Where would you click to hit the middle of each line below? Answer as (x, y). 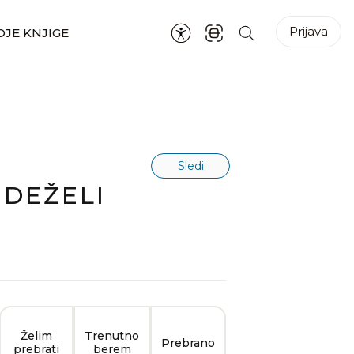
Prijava (309, 31)
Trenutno (112, 336)
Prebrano (188, 343)
